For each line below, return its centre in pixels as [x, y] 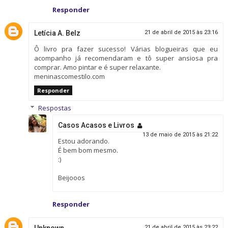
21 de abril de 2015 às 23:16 [181, 33]
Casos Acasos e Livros [96, 125]
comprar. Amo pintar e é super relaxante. [97, 67]
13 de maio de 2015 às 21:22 [180, 135]
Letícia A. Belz [57, 33]
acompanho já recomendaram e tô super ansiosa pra [126, 58]
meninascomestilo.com [69, 77]
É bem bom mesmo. [88, 150]
